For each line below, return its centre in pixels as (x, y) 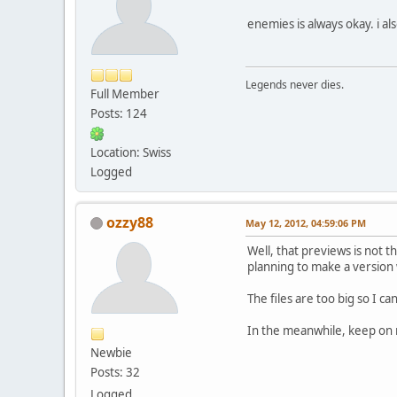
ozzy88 (130, 222)
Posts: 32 (115, 372)
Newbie (111, 352)
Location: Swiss (131, 152)
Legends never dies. (295, 84)
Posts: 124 (119, 113)
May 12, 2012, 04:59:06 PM (306, 222)
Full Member (125, 93)
